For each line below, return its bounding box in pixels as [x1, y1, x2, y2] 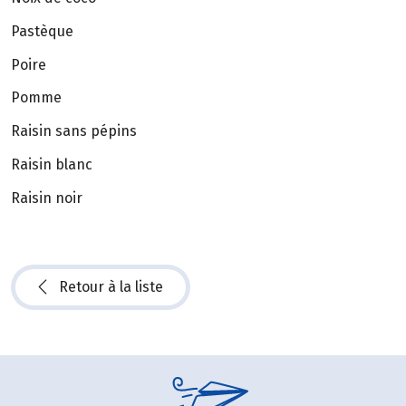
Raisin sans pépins [11, 122, 137, 140]
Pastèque [11, 22, 73, 40]
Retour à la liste [59, 277, 163, 295]
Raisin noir [11, 188, 82, 207]
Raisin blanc [11, 156, 92, 174]
